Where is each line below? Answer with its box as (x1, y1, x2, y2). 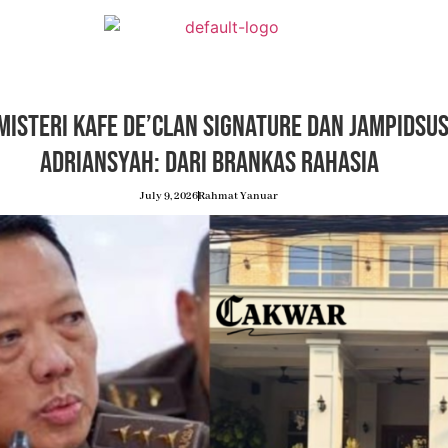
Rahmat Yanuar (198, 189, 279, 203)
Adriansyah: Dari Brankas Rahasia (39, 145, 379, 181)
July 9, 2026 (140, 189, 199, 203)
